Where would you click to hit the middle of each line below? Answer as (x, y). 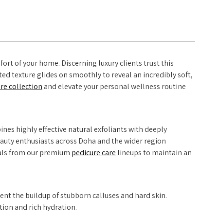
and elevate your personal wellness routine (114, 86)
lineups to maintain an (154, 153)
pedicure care (94, 153)
